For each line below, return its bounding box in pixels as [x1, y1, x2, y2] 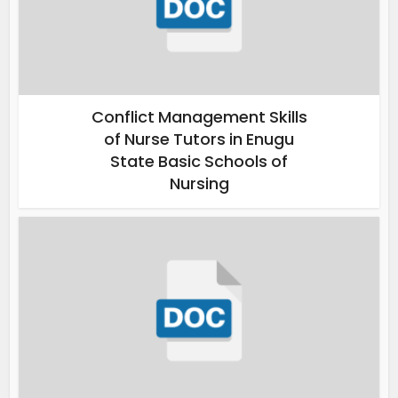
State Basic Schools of [110, 150, 288, 173]
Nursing [169, 172, 229, 195]
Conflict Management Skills [91, 106, 307, 129]
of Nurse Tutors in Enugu [104, 128, 294, 151]
